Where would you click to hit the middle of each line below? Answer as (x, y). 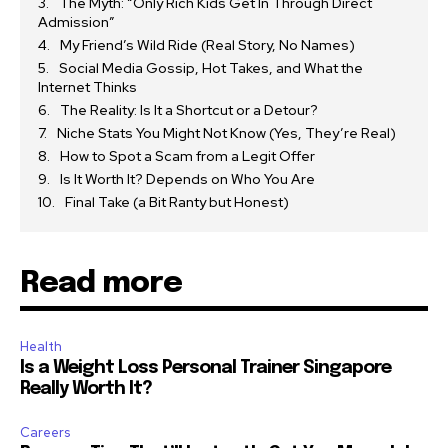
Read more (101, 283)
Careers (45, 432)
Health (41, 346)
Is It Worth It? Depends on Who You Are (187, 178)
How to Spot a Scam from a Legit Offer (187, 155)
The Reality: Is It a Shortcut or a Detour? (189, 109)
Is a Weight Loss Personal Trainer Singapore (205, 367)
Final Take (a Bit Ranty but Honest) (177, 201)
